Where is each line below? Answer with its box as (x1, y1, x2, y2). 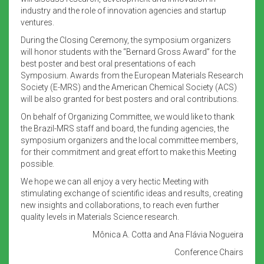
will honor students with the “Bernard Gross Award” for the (21, 47, 236, 57)
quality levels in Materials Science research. (21, 212, 179, 222)
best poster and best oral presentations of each (21, 58, 196, 68)
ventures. (21, 17, 54, 27)
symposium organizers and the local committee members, (21, 135, 238, 145)
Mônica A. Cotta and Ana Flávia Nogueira (93, 229, 243, 239)
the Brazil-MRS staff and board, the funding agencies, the (21, 123, 229, 133)
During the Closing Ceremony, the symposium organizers (21, 35, 231, 45)
